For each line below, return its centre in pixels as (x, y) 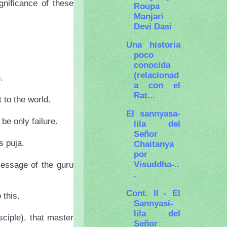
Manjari (149, 16)
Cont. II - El (153, 193)
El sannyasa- (153, 114)
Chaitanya (154, 144)
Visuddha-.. (157, 164)
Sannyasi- (154, 203)
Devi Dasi (153, 26)
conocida (152, 65)
